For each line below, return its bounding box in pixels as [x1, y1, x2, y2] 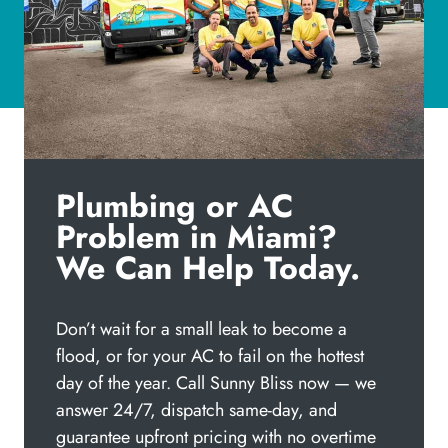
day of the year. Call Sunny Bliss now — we [56, 370, 376, 397]
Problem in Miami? [56, 214, 337, 261]
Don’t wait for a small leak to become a [56, 316, 347, 343]
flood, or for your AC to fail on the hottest [56, 343, 364, 370]
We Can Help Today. [56, 245, 360, 292]
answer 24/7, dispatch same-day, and [56, 397, 337, 424]
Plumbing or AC [56, 183, 293, 230]
